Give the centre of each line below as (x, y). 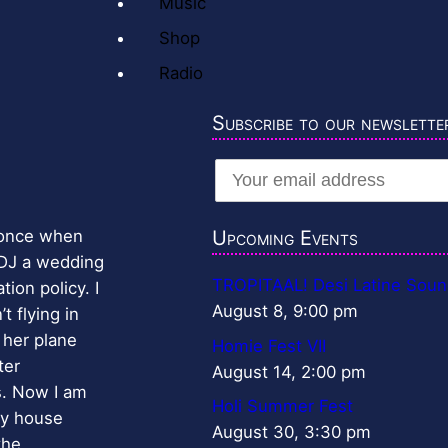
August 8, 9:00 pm (285, 311)
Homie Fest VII (269, 345)
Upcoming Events (285, 238)
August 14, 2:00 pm (289, 371)
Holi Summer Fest (282, 405)
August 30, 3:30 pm (291, 431)
